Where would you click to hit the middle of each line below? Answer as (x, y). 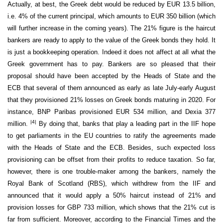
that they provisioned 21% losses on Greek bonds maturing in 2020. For (111, 100)
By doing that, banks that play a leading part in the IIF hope (126, 123)
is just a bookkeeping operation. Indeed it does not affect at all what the (111, 52)
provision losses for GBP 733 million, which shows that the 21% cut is (111, 207)
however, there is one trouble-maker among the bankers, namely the (111, 171)
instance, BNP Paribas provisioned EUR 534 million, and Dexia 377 (111, 111)
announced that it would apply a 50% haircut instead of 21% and (111, 195)
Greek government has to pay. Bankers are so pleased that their (111, 64)
